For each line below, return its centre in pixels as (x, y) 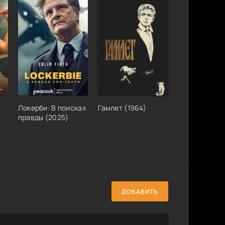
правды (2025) (43, 118)
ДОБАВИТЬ (140, 191)
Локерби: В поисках (52, 108)
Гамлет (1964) (122, 108)
